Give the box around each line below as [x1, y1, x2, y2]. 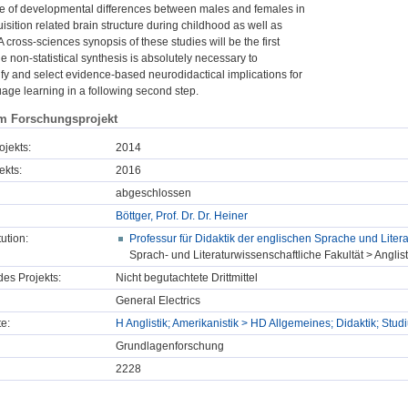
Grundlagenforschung [116, 340, 224, 353]
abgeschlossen [116, 187, 191, 200]
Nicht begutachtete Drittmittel [116, 271, 258, 285]
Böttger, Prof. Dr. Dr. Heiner [116, 209, 248, 223]
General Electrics [116, 294, 200, 308]
